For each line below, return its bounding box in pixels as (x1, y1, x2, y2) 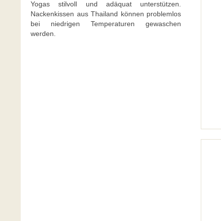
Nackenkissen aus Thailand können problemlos (31, 10, 181, 18)
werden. (31, 30, 56, 37)
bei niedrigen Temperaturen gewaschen (31, 20, 181, 28)
